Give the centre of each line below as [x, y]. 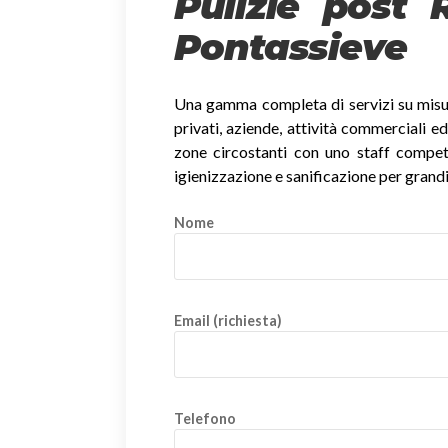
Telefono [205, 418]
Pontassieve [290, 46]
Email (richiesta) [228, 320]
